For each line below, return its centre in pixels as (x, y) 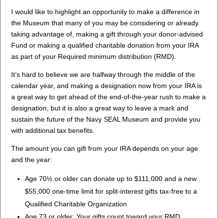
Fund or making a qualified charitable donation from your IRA (105, 45)
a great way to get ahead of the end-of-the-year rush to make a (109, 97)
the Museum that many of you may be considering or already (105, 23)
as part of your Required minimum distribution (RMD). (94, 56)
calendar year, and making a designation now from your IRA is (107, 85)
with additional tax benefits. (53, 130)
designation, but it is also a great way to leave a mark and (100, 108)
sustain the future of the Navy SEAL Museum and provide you (106, 119)
